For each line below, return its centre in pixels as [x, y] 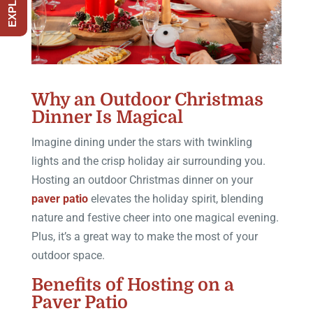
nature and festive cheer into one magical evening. [155, 217]
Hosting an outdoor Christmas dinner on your [142, 180]
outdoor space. [68, 255]
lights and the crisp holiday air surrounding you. [148, 161]
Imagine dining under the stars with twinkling [141, 142]
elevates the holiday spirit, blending [175, 198]
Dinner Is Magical [107, 117]
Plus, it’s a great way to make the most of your [144, 236]
